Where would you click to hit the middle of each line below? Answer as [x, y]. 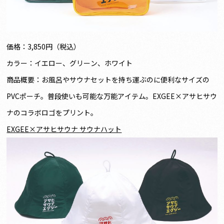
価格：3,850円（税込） [44, 47]
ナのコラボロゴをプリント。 [52, 113]
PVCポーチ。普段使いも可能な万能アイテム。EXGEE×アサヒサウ [112, 96]
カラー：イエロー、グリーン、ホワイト [70, 63]
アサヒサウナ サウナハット [79, 129]
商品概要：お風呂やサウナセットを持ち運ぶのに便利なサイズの [108, 80]
